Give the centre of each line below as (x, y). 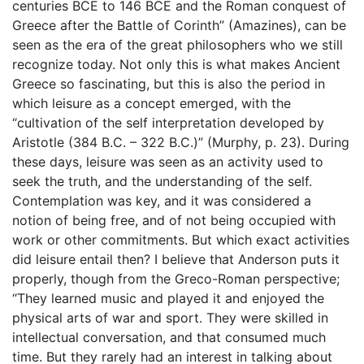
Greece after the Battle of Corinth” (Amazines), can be (179, 26)
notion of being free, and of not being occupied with (174, 221)
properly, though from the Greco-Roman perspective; (176, 279)
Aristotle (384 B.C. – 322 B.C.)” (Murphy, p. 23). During (181, 143)
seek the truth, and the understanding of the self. (162, 182)
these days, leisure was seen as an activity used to (168, 162)
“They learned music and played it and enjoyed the (168, 299)
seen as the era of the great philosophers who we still (178, 45)
